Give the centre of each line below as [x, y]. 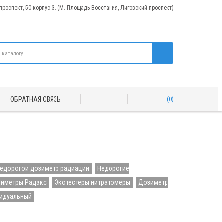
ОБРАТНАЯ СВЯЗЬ [36, 99]
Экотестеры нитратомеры [92, 182]
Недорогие [113, 168]
